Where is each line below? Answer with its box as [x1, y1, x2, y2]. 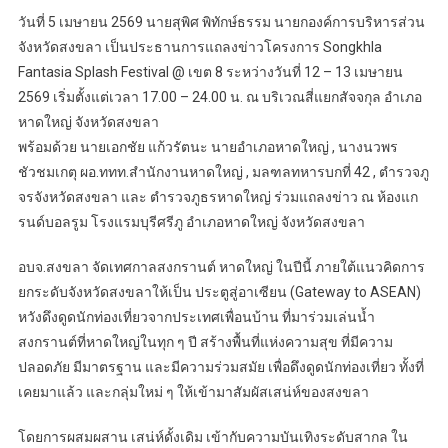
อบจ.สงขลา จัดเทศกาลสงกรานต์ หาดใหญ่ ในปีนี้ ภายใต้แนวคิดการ [17, 258, 425, 275]
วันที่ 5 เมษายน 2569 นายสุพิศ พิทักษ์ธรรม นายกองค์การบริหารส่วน [17, 13, 425, 30]
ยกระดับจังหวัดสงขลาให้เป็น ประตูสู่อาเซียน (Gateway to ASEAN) [17, 283, 421, 300]
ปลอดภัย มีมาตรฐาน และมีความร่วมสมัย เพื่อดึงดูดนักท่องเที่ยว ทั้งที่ [17, 358, 424, 375]
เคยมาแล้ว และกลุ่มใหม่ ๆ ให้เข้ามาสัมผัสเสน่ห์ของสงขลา [17, 383, 369, 400]
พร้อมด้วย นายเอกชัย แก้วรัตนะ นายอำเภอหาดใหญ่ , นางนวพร [17, 138, 398, 155]
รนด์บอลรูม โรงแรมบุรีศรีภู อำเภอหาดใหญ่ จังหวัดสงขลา [17, 213, 365, 230]
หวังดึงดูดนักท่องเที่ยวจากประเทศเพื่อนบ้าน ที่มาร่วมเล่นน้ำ [17, 308, 375, 325]
